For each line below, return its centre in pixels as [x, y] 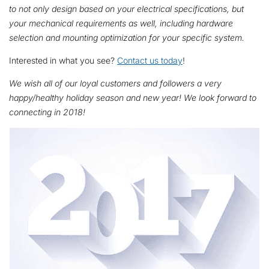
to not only [29, 8]
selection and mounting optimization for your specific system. [127, 37]
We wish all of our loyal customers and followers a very [115, 83]
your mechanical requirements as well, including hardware [121, 23]
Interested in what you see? [63, 60]
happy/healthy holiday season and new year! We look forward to [133, 98]
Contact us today [150, 60]
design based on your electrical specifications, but [147, 8]
